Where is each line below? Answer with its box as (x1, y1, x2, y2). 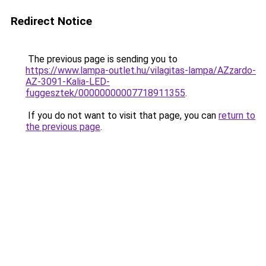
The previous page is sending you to (26, 53, 178, 65)
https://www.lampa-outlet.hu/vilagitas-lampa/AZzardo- (26, 65, 256, 76)
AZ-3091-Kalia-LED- (26, 76, 110, 87)
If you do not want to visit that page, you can (26, 110, 218, 121)
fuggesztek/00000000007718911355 (26, 87, 185, 99)
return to (218, 110, 255, 121)
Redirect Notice (11, 14, 92, 28)
